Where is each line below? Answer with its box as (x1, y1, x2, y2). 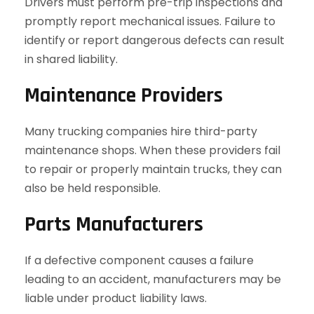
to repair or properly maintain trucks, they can (25, 161, 282, 177)
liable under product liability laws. (25, 290, 207, 306)
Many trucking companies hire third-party (25, 123, 257, 139)
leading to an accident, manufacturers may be (25, 271, 281, 287)
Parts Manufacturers (25, 211, 203, 238)
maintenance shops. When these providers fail (25, 142, 280, 158)
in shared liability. (25, 51, 118, 67)
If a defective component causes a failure (25, 252, 254, 268)
